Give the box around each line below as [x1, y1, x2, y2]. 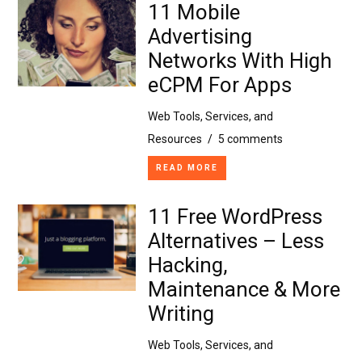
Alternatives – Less [147, 228, 324, 253]
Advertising [147, 23, 252, 48]
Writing [147, 301, 214, 326]
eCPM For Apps [147, 72, 292, 97]
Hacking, [147, 252, 228, 277]
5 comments [217, 132, 283, 145]
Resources [147, 132, 202, 145]
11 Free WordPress [147, 204, 322, 229]
